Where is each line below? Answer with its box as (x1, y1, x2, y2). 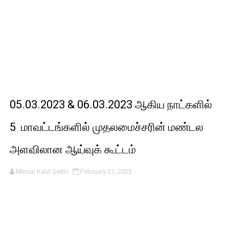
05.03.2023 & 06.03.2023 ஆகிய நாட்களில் (9, 98, 212, 111)
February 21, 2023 (80, 168, 132, 175)
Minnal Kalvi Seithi (15, 168, 68, 175)
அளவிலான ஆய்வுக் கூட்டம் (9, 143, 136, 156)
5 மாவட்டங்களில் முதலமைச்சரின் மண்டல (9, 121, 203, 133)
